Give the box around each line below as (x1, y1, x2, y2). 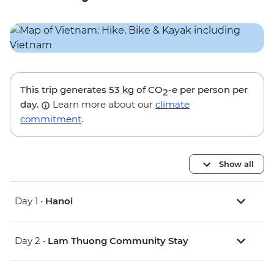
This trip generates (20, 84, 109, 96)
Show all (219, 158, 254, 169)
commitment (20, 113, 81, 125)
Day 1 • (15, 195, 45, 207)
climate (155, 98, 190, 111)
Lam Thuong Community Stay (48, 235, 188, 247)
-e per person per (168, 84, 248, 96)
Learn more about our (50, 98, 155, 111)
